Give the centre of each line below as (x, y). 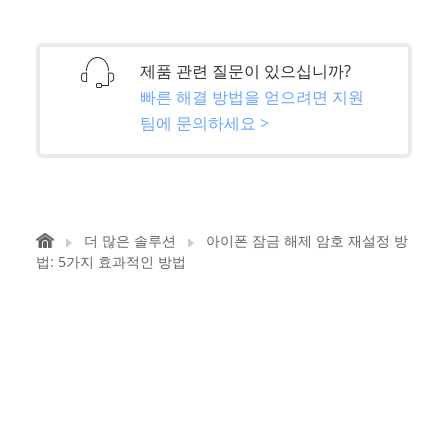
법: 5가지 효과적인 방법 (111, 262)
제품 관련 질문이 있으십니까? (245, 71)
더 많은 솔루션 (130, 241)
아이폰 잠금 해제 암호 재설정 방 (307, 241)
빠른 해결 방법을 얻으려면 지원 (252, 96)
